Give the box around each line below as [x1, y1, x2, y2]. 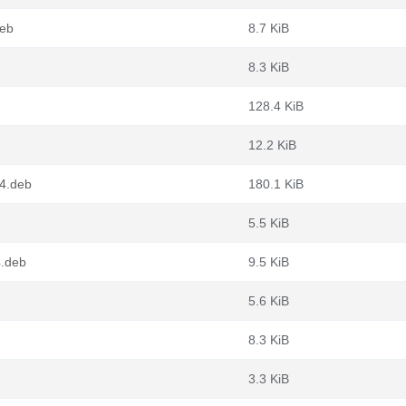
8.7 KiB [248, 21, 289, 35]
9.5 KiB [248, 255, 289, 269]
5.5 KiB [248, 216, 289, 230]
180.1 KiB [248, 177, 304, 191]
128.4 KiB [248, 99, 304, 113]
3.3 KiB [248, 372, 289, 386]
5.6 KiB [248, 294, 289, 308]
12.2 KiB [248, 138, 296, 152]
